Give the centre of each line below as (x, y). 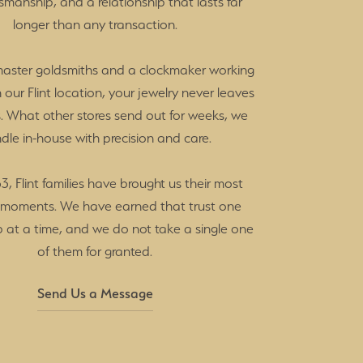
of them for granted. (95, 252)
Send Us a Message (95, 294)
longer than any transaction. (95, 25)
